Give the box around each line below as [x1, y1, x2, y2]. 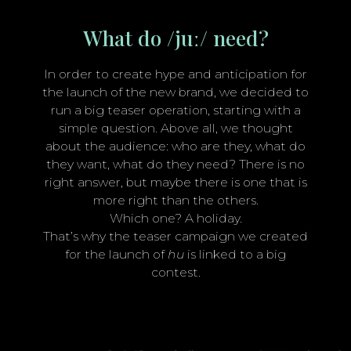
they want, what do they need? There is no [46, 156, 305, 172]
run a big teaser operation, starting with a [50, 102, 301, 118]
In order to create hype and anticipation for [44, 66, 307, 81]
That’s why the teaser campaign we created [43, 228, 308, 244]
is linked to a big [184, 246, 286, 262]
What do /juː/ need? [82, 24, 269, 52]
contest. [150, 264, 201, 280]
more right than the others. [92, 192, 259, 208]
